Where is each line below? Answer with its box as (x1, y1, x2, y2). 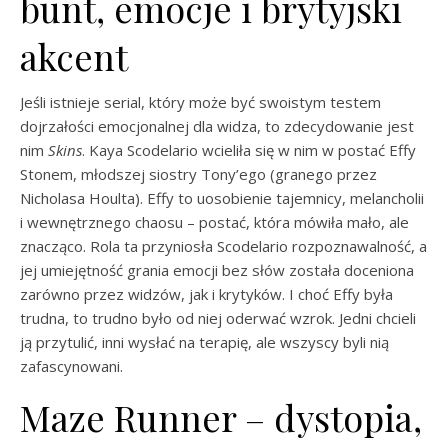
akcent (20, 32, 128, 80)
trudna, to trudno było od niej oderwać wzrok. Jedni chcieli (20, 308, 416, 328)
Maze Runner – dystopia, (20, 393, 422, 441)
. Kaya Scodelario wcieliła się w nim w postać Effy (82, 140, 416, 160)
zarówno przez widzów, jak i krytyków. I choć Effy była (20, 284, 393, 304)
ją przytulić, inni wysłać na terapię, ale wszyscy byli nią (20, 332, 389, 352)
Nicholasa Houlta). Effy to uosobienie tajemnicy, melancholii (20, 188, 424, 208)
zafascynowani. (20, 356, 123, 376)
